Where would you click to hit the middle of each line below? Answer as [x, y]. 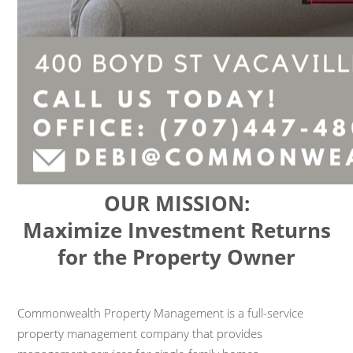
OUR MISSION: [176, 204]
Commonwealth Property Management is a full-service [161, 312]
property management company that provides [140, 333]
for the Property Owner [176, 257]
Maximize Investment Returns [176, 230]
